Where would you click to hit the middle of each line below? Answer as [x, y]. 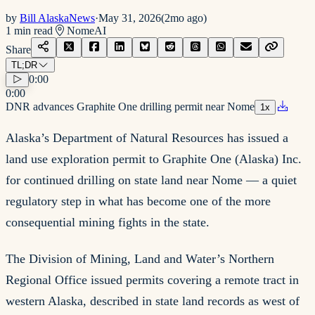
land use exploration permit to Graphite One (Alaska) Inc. [154, 159]
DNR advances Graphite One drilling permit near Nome [130, 106]
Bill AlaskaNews [57, 18]
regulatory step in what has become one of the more [138, 201]
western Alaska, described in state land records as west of [153, 301]
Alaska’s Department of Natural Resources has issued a [147, 137]
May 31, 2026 [130, 18]
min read [32, 30]
